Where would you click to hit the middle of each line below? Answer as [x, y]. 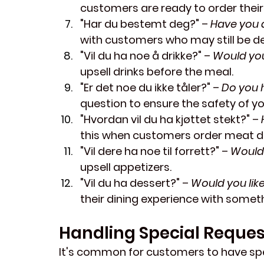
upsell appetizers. [126, 167]
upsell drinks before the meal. [157, 72]
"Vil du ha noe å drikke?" [141, 56]
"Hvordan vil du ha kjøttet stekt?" [165, 120]
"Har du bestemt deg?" [140, 24]
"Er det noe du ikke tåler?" [145, 88]
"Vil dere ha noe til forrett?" [150, 151]
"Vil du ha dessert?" [130, 183]
